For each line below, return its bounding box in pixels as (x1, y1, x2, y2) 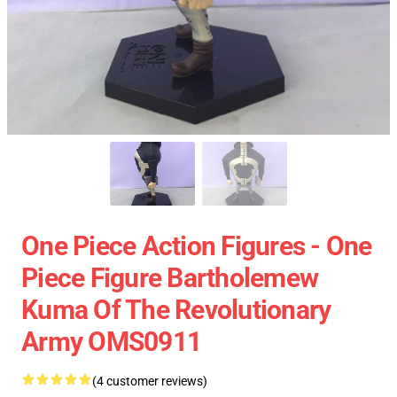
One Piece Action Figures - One (21, 230, 372, 261)
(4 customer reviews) (92, 374, 207, 388)
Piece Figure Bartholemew (21, 262, 318, 293)
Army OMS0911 (21, 326, 201, 357)
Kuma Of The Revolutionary (21, 294, 331, 325)
